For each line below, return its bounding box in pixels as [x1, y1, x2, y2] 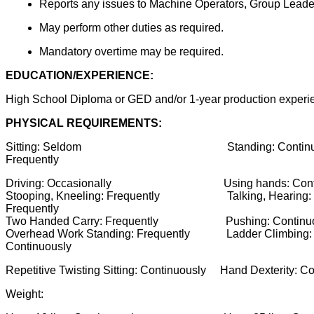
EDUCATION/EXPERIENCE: [6, 69, 153, 81]
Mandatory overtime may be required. [39, 45, 224, 57]
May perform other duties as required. [39, 21, 224, 34]
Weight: [6, 287, 43, 300]
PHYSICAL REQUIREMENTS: [6, 116, 162, 129]
